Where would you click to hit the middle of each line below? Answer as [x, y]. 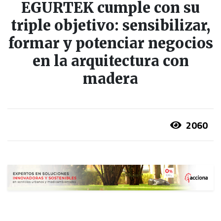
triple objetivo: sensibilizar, [110, 26]
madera [110, 79]
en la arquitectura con [110, 61]
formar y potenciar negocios [110, 44]
